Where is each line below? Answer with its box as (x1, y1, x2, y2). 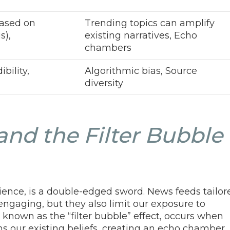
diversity (85, 77, 123, 89)
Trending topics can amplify (85, 17, 215, 29)
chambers (85, 42, 131, 53)
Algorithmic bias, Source (85, 65, 197, 76)
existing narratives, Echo (85, 29, 197, 41)
